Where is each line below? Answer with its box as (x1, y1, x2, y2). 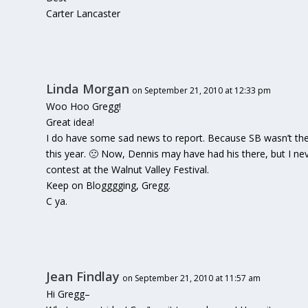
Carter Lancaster (46, 7, 121, 21)
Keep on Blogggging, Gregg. (46, 179, 171, 192)
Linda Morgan (46, 80, 130, 98)
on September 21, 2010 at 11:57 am (122, 272, 261, 285)
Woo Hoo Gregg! (46, 100, 122, 113)
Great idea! (46, 115, 95, 129)
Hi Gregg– (46, 287, 91, 301)
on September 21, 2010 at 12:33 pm (132, 85, 272, 97)
